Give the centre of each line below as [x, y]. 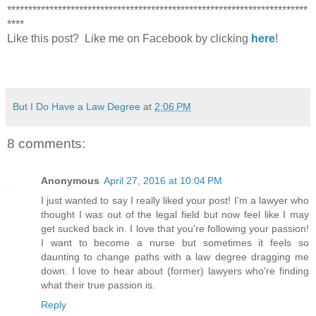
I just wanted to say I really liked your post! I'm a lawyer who [175, 200]
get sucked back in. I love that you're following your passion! [175, 228]
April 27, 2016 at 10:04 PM [163, 180]
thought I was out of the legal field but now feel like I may [175, 214]
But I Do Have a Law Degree [77, 107]
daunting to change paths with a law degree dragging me [175, 256]
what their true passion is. [98, 285]
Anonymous [70, 180]
